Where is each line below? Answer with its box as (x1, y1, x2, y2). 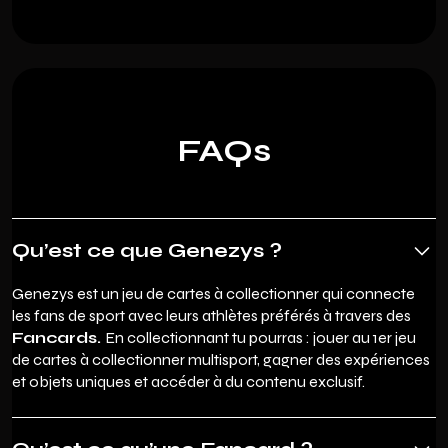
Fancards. (12, 327, 105, 347)
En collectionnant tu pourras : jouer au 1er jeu (105, 327, 416, 347)
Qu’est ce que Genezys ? (12, 237, 282, 263)
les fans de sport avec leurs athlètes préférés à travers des (12, 305, 411, 325)
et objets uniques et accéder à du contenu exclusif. (12, 371, 365, 391)
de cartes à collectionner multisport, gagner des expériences (12, 349, 430, 369)
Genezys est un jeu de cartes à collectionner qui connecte (12, 283, 415, 303)
